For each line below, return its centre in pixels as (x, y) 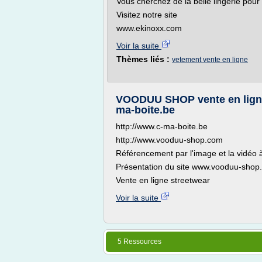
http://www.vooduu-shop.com (169, 140)
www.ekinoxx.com (149, 28)
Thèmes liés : (144, 59)
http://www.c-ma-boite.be (162, 126)
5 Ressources (139, 242)
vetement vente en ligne (210, 60)
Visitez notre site (147, 15)
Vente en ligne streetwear (163, 180)
